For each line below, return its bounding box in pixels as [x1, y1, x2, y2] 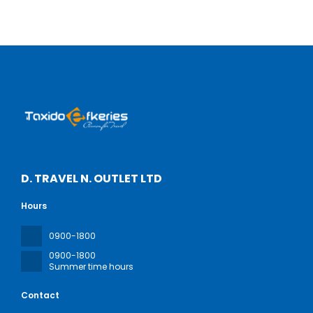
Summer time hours [49, 261, 133, 273]
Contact [21, 289, 59, 302]
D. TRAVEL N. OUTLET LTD [21, 170, 162, 187]
